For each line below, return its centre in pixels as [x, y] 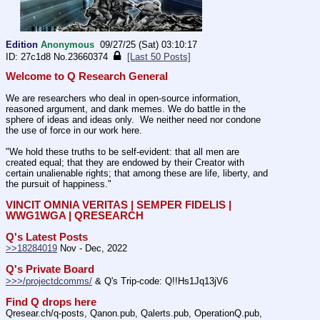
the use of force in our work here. [74, 131]
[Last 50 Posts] [159, 56]
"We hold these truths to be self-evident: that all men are [122, 152]
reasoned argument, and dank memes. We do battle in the [126, 109]
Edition [22, 44]
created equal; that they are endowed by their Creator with [125, 163]
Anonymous [67, 44]
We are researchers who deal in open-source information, [123, 99]
